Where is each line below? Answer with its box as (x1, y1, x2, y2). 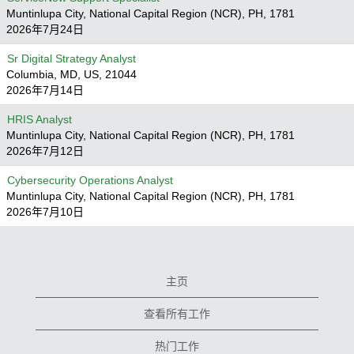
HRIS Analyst (7, 113, 72, 126)
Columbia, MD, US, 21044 (6, 68, 137, 81)
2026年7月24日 (6, 23, 84, 36)
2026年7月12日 (6, 145, 84, 157)
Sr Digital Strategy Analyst (7, 52, 136, 65)
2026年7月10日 (6, 205, 84, 218)
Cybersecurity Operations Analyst (7, 174, 173, 186)
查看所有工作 (144, 307, 210, 320)
